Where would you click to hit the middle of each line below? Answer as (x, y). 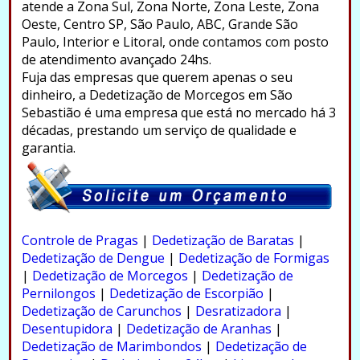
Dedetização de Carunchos (101, 311)
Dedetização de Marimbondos (111, 346)
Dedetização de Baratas (223, 240)
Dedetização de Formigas (254, 258)
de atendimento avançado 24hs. (116, 59)
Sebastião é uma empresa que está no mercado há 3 (178, 112)
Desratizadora (238, 311)
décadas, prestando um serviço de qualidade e (159, 130)
